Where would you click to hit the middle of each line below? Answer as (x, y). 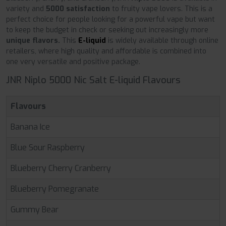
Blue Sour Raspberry (48, 148)
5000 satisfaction (78, 9)
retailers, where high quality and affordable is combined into (106, 51)
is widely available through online (163, 41)
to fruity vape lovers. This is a (161, 9)
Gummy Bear (35, 210)
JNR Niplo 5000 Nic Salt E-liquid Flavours (93, 80)
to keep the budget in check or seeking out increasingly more (107, 30)
